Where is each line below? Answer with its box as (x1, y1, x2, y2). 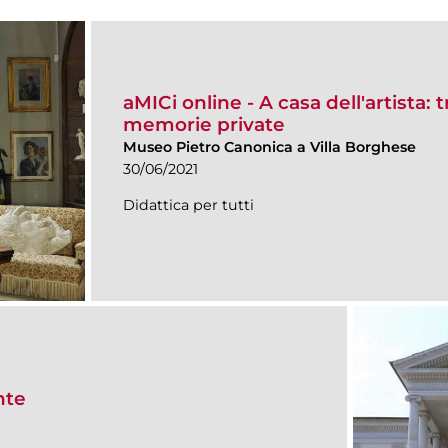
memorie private (123, 112, 285, 136)
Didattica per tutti (123, 195, 254, 214)
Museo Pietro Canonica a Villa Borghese (123, 137, 416, 156)
